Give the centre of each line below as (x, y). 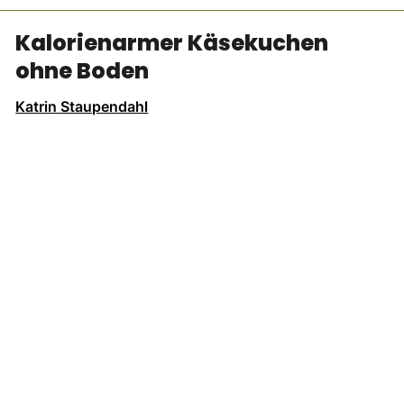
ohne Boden (83, 71)
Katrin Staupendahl (82, 107)
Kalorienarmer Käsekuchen (172, 43)
